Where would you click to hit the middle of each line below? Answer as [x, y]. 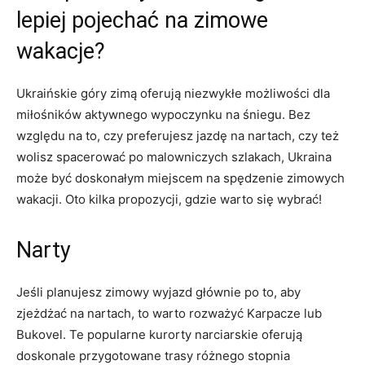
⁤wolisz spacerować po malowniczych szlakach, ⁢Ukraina [174, 157]
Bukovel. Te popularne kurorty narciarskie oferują [159, 334]
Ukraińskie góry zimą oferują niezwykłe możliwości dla [173, 93]
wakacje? [61, 51]
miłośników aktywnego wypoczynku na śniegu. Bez [163, 114]
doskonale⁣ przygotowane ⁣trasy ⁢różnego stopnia [153, 356]
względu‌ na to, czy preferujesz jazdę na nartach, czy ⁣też [178, 136]
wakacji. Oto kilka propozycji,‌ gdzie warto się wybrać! [169, 199]
